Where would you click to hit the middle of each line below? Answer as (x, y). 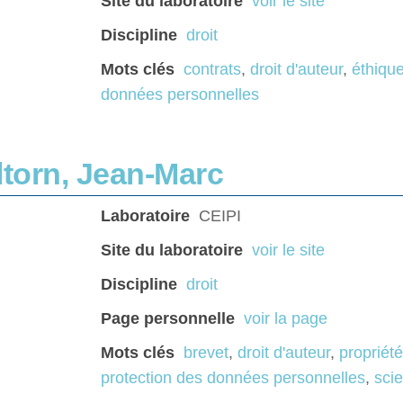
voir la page (286, 319)
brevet (206, 353)
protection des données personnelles (233, 378)
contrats (212, 70)
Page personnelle (168, 319)
